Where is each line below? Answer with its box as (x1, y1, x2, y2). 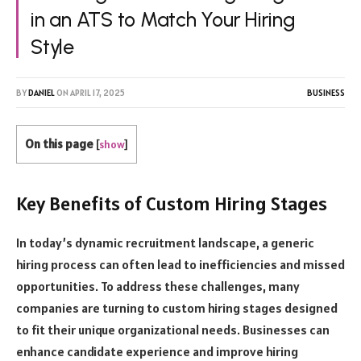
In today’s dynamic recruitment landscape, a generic (16, 234, 314, 251)
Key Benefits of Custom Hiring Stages (16, 190, 327, 216)
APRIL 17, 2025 (70, 86, 125, 98)
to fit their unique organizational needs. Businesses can (16, 321, 330, 338)
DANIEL (28, 86, 55, 98)
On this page (25, 135, 93, 151)
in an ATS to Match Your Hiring (31, 6, 296, 31)
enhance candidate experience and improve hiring (16, 342, 298, 359)
